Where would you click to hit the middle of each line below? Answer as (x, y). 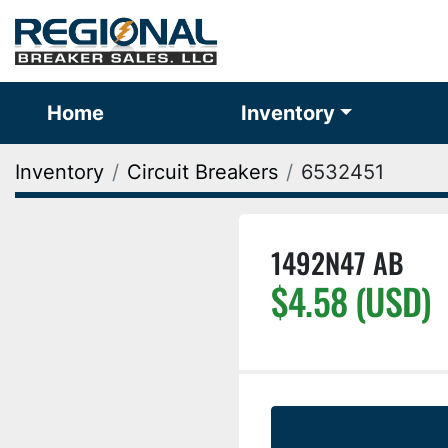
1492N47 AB (337, 262)
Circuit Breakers (202, 172)
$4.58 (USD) (351, 300)
